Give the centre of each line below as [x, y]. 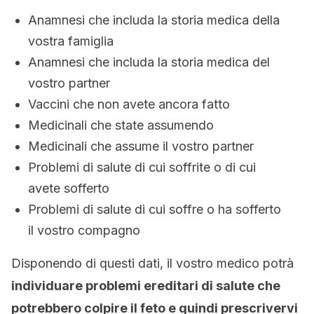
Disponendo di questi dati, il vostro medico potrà [152, 263]
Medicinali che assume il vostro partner [141, 146]
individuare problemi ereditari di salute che [146, 286]
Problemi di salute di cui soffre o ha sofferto [155, 209]
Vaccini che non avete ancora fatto [129, 104]
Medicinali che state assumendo [121, 125]
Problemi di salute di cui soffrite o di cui [142, 167]
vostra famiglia [71, 41]
